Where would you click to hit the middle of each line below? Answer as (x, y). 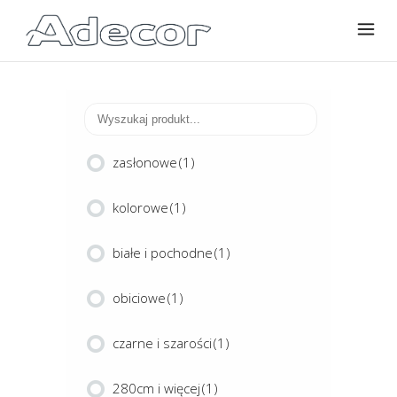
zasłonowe (145, 162)
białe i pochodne (163, 253)
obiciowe (139, 298)
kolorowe (140, 207)
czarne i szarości (162, 343)
